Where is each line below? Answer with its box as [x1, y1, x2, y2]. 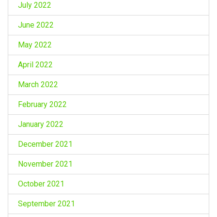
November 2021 [17, 159, 73, 169]
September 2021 [17, 199, 75, 208]
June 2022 [17, 20, 54, 30]
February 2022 [17, 99, 67, 109]
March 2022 [17, 79, 58, 89]
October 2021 [17, 179, 64, 188]
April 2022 [17, 60, 53, 69]
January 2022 [17, 119, 63, 129]
